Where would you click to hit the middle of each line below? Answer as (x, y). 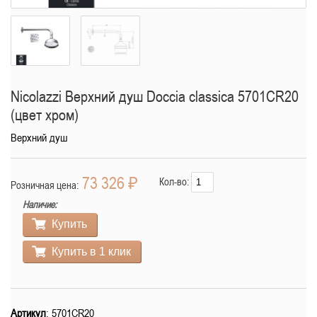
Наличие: (40, 205)
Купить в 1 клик (91, 252)
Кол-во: (174, 182)
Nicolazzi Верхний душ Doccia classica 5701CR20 (155, 97)
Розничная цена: (45, 185)
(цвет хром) (45, 115)
